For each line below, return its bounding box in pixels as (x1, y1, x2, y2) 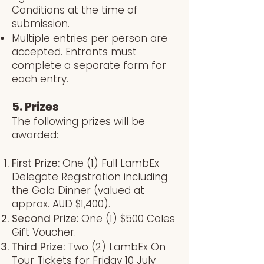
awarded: (12, 128, 58, 142)
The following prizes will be (12, 114, 145, 128)
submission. (12, 16, 70, 31)
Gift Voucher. (12, 225, 76, 239)
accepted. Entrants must (12, 45, 137, 59)
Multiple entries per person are (12, 31, 167, 45)
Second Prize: (12, 212, 81, 226)
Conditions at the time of (12, 3, 138, 17)
